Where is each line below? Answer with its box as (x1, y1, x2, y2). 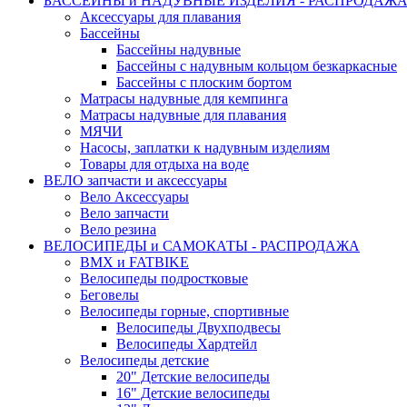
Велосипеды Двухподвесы (116, 320, 281, 336)
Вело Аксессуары (80, 189, 189, 205)
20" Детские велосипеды (116, 369, 270, 385)
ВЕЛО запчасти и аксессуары (44, 173, 227, 189)
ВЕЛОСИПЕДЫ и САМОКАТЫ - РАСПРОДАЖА (44, 238, 360, 254)
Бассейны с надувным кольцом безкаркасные (116, 58, 397, 74)
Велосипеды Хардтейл (116, 336, 257, 352)
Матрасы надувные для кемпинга (80, 91, 288, 107)
